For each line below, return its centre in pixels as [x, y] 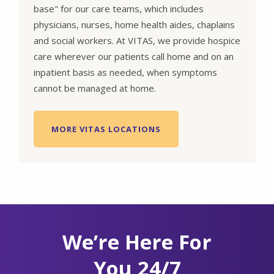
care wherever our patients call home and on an [134, 56]
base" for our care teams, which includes [119, 8]
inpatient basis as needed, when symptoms [125, 72]
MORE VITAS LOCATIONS [106, 129]
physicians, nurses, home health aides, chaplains [134, 24]
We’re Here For [137, 242]
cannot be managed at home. [95, 88]
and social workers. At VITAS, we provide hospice [137, 40]
